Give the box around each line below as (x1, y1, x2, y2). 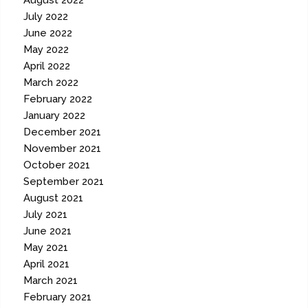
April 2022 (23, 60, 71, 73)
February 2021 (23, 291, 92, 304)
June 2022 (23, 27, 73, 40)
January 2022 (23, 109, 86, 122)
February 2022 (23, 93, 93, 106)
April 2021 (23, 258, 70, 271)
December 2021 (23, 126, 102, 139)
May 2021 (23, 241, 69, 254)
